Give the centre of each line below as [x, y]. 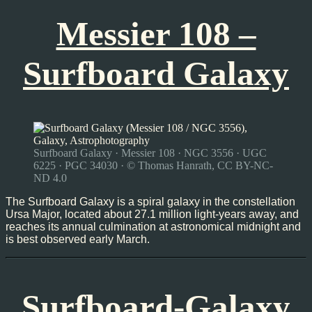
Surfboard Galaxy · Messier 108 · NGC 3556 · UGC [150, 153]
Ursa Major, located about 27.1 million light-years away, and [152, 214]
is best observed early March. [78, 239]
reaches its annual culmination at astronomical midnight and [153, 227]
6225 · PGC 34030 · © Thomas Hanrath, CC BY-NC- [153, 165]
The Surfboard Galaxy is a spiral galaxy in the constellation [150, 202]
